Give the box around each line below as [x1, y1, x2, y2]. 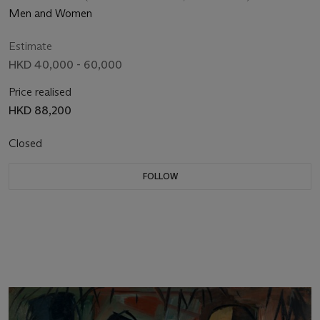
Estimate [9, 39, 52, 54]
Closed [9, 136, 45, 151]
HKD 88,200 [9, 104, 71, 118]
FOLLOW [142, 171, 178, 182]
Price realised [9, 85, 71, 99]
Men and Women [9, 6, 92, 21]
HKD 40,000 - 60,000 [9, 58, 122, 72]
